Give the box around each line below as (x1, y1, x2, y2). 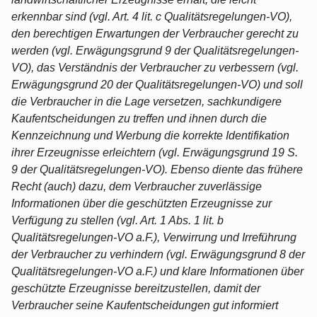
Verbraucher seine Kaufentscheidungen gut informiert (11, 299, 278, 311)
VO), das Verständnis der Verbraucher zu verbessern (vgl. (11, 61, 299, 74)
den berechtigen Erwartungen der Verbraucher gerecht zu (11, 27, 299, 40)
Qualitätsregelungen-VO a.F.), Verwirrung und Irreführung (11, 231, 296, 243)
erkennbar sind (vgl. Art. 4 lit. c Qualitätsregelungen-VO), (11, 10, 292, 23)
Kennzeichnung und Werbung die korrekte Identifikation (11, 129, 289, 142)
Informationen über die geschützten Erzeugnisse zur (11, 197, 272, 209)
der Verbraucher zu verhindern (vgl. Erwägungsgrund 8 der (11, 248, 305, 260)
